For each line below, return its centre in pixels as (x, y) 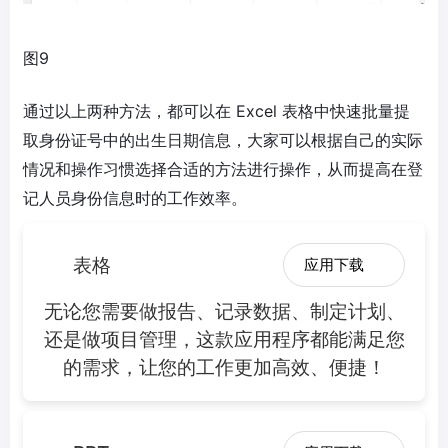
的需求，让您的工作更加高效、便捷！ (224, 367)
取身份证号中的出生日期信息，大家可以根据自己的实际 (223, 140)
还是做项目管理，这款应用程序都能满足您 (224, 339)
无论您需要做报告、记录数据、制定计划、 (224, 311)
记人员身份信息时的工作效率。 (135, 198)
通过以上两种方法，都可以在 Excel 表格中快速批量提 (216, 111)
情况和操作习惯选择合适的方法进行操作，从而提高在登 (223, 169)
